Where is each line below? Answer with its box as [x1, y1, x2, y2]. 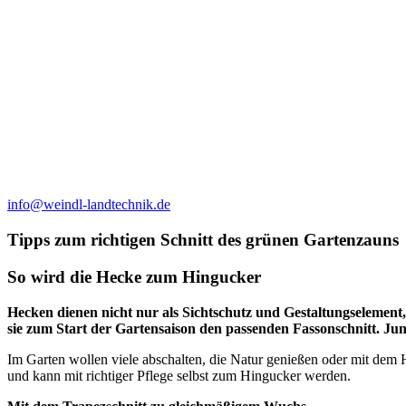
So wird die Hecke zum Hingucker [7, 266, 261, 286]
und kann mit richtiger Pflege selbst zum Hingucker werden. [7, 367, 351, 383]
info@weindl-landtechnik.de [7, 197, 170, 213]
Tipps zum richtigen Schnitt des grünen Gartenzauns [7, 230, 399, 250]
